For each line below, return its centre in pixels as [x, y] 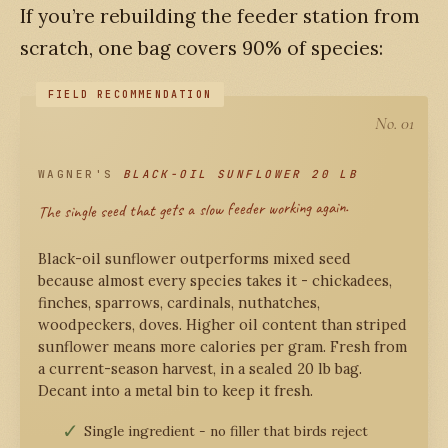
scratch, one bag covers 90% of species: [201, 48]
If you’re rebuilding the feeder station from [220, 16]
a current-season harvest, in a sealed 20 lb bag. [200, 368]
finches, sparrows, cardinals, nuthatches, [179, 302]
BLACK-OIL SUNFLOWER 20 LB [240, 174]
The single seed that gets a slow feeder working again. [193, 209]
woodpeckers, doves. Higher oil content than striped [222, 324]
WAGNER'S [80, 174]
